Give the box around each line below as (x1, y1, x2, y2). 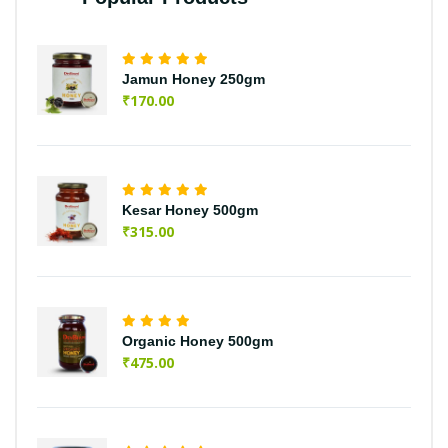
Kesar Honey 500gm (122, 201, 258, 218)
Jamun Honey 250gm (122, 70, 265, 87)
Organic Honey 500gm (122, 332, 273, 349)
